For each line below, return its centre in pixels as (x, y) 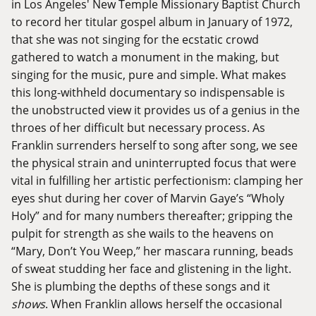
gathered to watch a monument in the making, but (145, 57)
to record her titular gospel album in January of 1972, (152, 22)
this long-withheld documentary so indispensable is (148, 92)
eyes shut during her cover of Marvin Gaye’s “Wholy (148, 198)
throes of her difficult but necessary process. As (138, 128)
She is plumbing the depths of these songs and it (141, 286)
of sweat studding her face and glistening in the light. (151, 269)
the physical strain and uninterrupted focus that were (154, 163)
